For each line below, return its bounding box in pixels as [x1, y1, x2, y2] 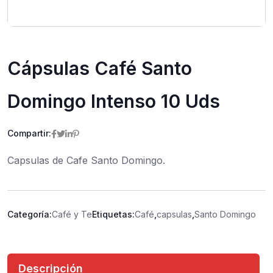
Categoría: [7, 209, 52, 219]
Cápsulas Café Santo [7, 57, 192, 79]
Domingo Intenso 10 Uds [7, 90, 220, 112]
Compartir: [7, 128, 51, 138]
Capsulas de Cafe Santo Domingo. [7, 154, 165, 166]
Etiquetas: [92, 209, 135, 219]
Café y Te [52, 209, 92, 219]
